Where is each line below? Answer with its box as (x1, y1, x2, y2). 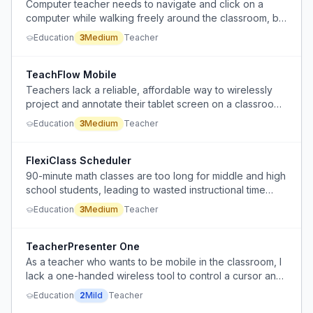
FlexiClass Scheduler (26, 154, 131, 166)
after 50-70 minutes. (26, 198, 119, 210)
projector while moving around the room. (26, 112, 213, 124)
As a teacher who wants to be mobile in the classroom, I (26, 256, 282, 268)
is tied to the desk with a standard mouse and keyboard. (26, 26, 285, 38)
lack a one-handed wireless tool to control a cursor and (26, 270, 282, 282)
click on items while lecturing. (26, 284, 159, 296)
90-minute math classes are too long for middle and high (26, 170, 286, 182)
